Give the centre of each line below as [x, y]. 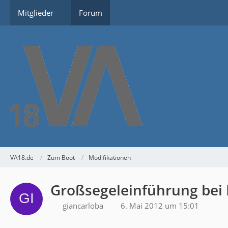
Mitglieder [36, 13]
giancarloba [83, 206]
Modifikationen [110, 157]
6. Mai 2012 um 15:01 [160, 206]
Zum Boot [61, 157]
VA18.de [22, 157]
